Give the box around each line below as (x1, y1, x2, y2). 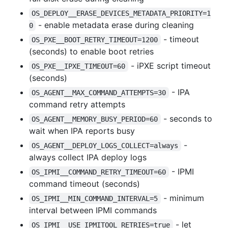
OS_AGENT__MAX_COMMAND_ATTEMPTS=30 (32, 88, 166, 97)
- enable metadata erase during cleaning (36, 19, 194, 30)
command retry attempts (29, 99, 125, 109)
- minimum (160, 192, 207, 203)
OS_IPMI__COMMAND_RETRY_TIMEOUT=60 (32, 167, 166, 176)
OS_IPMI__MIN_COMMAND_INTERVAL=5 (32, 194, 158, 203)
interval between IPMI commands (29, 205, 157, 215)
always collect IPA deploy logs (29, 152, 147, 162)
